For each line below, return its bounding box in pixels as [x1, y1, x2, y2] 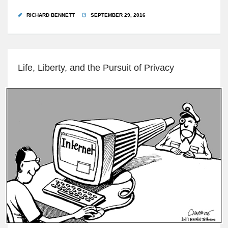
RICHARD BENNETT [26, 12, 75, 18]
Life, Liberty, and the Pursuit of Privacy [18, 62, 174, 73]
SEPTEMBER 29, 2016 [89, 12, 146, 18]
